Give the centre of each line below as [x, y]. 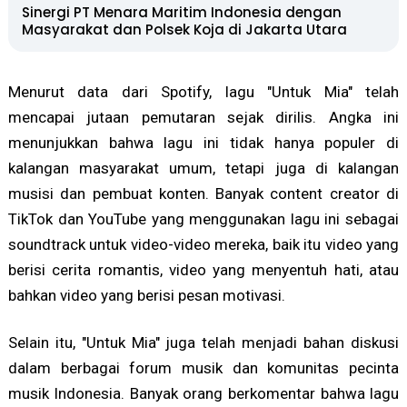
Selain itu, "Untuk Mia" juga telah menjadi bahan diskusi [203, 342]
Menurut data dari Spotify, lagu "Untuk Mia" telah [203, 91]
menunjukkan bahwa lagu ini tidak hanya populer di [203, 142]
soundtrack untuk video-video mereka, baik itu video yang [203, 244]
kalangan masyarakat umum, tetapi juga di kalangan [203, 168]
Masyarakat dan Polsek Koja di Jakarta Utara [184, 29]
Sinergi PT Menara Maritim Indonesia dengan [181, 12]
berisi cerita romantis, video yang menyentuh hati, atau [203, 269]
